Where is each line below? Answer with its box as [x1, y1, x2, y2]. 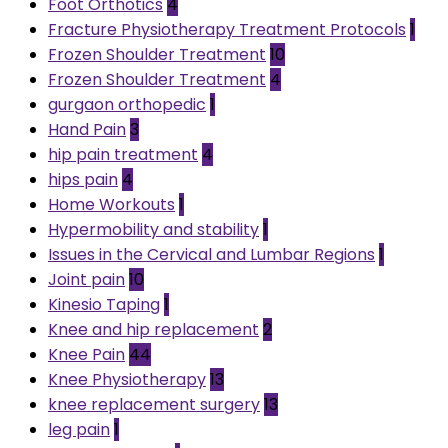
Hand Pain [48, 117, 126, 141]
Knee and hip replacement [48, 317, 259, 341]
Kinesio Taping [48, 292, 160, 316]
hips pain [48, 167, 118, 191]
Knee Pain [48, 342, 125, 366]
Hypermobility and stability [48, 217, 259, 241]
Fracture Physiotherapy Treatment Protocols [48, 17, 406, 41]
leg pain [48, 417, 110, 441]
